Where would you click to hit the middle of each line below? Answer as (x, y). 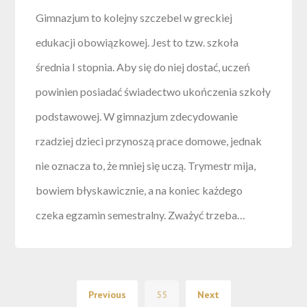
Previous (107, 294)
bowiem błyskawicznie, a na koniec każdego (139, 190)
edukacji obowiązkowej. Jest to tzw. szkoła (137, 42)
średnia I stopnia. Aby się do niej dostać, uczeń (143, 66)
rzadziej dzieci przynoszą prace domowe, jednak (149, 140)
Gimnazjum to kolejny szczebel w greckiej (134, 17)
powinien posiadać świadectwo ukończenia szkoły (153, 91)
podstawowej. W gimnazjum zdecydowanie (137, 116)
